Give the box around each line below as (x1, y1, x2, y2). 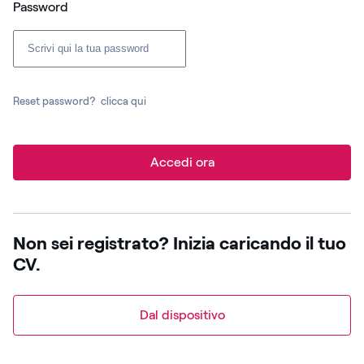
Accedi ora (149, 154, 214, 170)
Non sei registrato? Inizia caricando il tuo (13, 232, 346, 254)
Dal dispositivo (139, 307, 225, 323)
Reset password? (13, 95, 96, 107)
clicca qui (101, 95, 146, 107)
